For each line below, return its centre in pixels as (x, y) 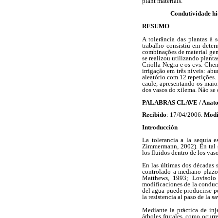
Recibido (154, 114)
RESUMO (156, 26)
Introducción (160, 127)
